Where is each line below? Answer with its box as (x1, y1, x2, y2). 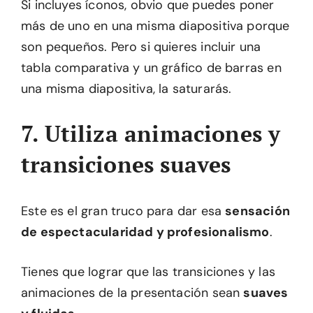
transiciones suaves (21, 150, 231, 179)
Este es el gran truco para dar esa (21, 203, 226, 219)
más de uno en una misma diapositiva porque (21, 17, 290, 34)
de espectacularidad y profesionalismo (21, 224, 270, 240)
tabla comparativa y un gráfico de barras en (21, 59, 282, 76)
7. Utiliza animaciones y (21, 119, 281, 148)
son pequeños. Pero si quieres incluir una (21, 38, 261, 55)
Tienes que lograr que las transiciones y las (21, 263, 275, 280)
